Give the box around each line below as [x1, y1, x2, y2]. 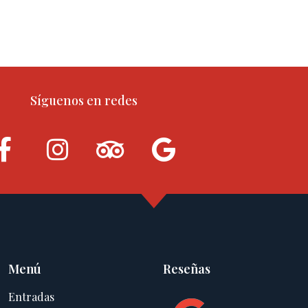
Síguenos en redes [30, 91, 137, 109]
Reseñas [163, 260, 210, 277]
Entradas [8, 289, 54, 304]
